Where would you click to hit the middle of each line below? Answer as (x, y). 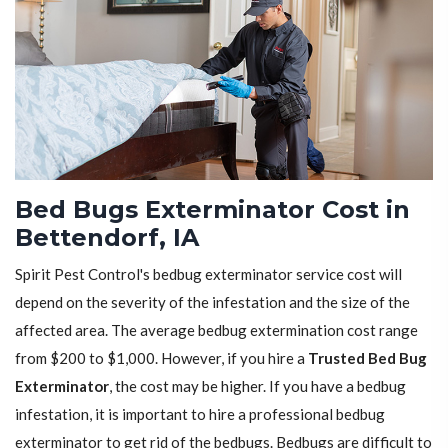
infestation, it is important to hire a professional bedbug (200, 414)
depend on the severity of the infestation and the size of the (212, 302)
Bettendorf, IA (107, 238)
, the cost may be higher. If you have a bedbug (257, 386)
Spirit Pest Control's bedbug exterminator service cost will (208, 274)
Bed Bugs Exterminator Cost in (212, 210)
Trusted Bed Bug (367, 358)
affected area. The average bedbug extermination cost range (216, 330)
